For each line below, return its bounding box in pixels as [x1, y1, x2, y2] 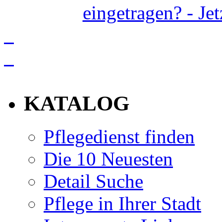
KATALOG [24, 91, 129, 115]
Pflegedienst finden [44, 125, 195, 147]
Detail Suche [44, 170, 143, 192]
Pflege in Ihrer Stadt [44, 192, 201, 214]
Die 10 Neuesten [44, 148, 173, 169]
